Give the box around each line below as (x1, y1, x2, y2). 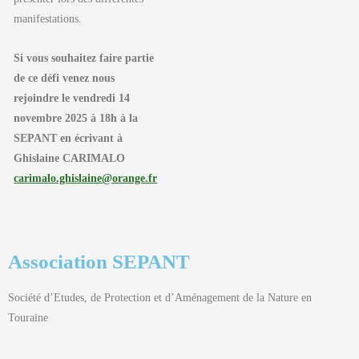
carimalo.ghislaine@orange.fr (14, 171, 158, 184)
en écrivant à (60, 131, 123, 144)
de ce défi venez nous (14, 71, 115, 84)
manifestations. (14, 12, 83, 25)
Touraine (8, 311, 48, 324)
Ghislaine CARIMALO (14, 151, 126, 164)
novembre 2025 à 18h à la (14, 111, 139, 124)
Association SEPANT (8, 250, 190, 272)
